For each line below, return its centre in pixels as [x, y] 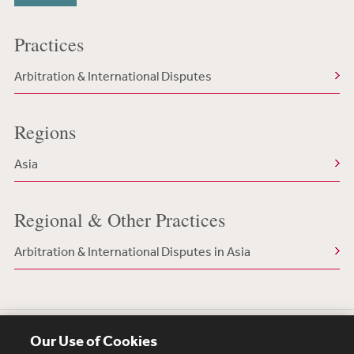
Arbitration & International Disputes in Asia [132, 251]
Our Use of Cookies [94, 341]
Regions [45, 132]
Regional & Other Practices [119, 220]
